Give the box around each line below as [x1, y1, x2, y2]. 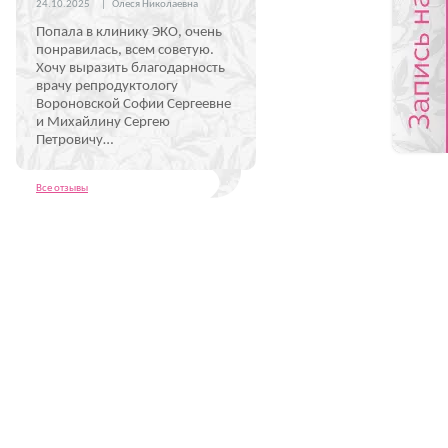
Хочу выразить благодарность [36, 61, 225, 76]
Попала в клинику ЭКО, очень [36, 25, 222, 40]
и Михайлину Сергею [36, 115, 170, 130]
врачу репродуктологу [36, 79, 178, 94]
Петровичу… [36, 133, 113, 148]
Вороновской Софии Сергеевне [36, 97, 231, 112]
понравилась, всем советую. [36, 43, 214, 58]
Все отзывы [36, 183, 88, 194]
